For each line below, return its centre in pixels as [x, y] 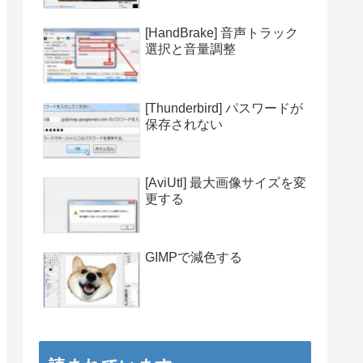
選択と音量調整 [190, 49]
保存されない [184, 124]
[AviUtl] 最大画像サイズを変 [226, 182]
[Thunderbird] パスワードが [224, 108]
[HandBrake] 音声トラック [222, 33]
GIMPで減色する [194, 258]
